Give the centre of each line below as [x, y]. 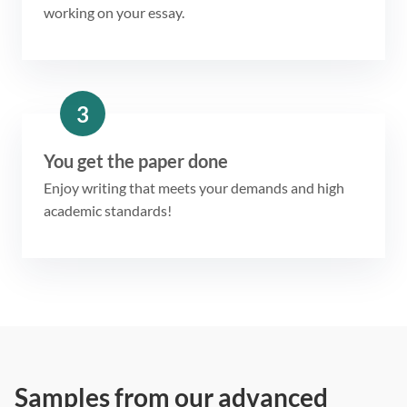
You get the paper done [136, 161]
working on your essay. [114, 13]
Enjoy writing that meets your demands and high [194, 188]
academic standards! [108, 211]
